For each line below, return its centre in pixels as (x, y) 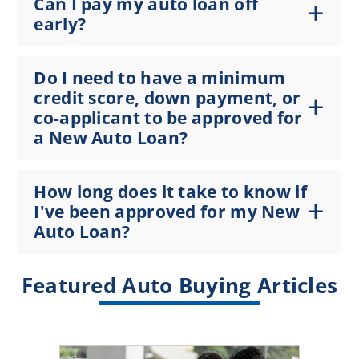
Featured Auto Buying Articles (179, 286)
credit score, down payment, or (167, 98)
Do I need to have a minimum (160, 78)
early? (60, 24)
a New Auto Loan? (111, 138)
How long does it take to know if (170, 192)
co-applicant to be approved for (168, 118)
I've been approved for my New (167, 212)
